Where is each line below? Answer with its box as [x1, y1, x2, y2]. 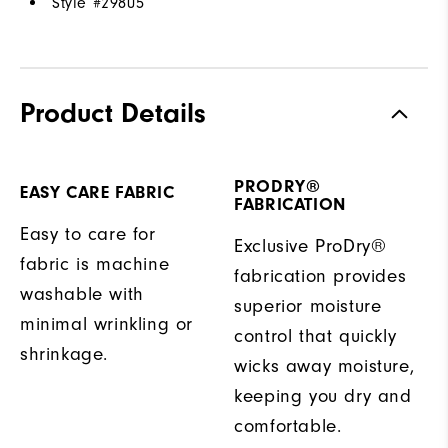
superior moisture [234, 295, 382, 317]
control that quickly [234, 325, 397, 347]
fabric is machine [20, 253, 170, 275]
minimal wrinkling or [20, 313, 194, 335]
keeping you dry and [234, 385, 412, 407]
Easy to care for [20, 223, 156, 245]
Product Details [20, 96, 206, 129]
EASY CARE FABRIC [20, 181, 175, 203]
